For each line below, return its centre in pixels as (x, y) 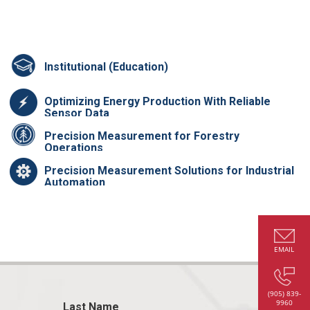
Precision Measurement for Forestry (142, 136)
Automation (75, 182)
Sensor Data (77, 113)
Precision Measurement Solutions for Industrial (170, 170)
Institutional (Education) (107, 66)
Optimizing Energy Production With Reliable (158, 101)
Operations (74, 147)
